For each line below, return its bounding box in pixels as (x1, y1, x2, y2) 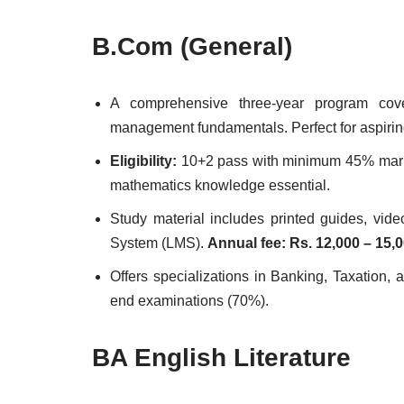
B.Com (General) (92, 32, 292, 60)
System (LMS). (110, 235, 207, 251)
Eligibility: (110, 153, 177, 169)
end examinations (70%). (110, 293, 269, 308)
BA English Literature (92, 344, 351, 372)
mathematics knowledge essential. (110, 178, 330, 193)
